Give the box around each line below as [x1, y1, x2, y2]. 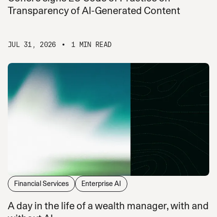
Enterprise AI [81, 180, 121, 188]
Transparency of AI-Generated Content [8, 4, 180, 16]
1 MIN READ [71, 40, 112, 48]
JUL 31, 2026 [8, 40, 56, 48]
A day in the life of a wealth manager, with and [8, 200, 209, 212]
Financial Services [14, 180, 69, 188]
